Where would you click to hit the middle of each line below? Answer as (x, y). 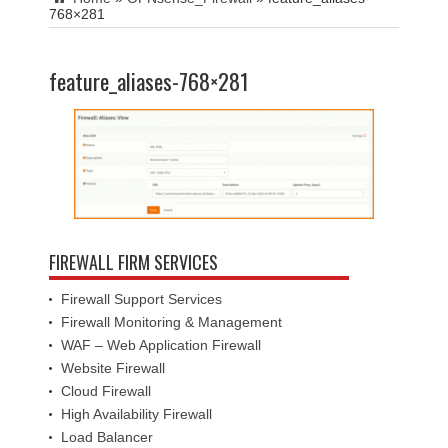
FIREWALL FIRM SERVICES (133, 261)
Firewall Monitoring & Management (171, 321)
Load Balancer (107, 436)
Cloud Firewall (106, 390)
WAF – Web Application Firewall (161, 344)
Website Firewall (113, 367)
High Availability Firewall (136, 413)
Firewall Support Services (141, 298)
